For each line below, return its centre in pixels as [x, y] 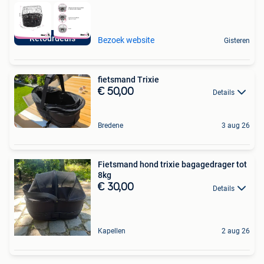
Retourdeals [52, 38]
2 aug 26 [236, 231]
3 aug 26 [236, 126]
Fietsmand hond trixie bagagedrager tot [172, 165]
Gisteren [237, 40]
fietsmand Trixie [128, 79]
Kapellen [112, 231]
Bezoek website [126, 40]
